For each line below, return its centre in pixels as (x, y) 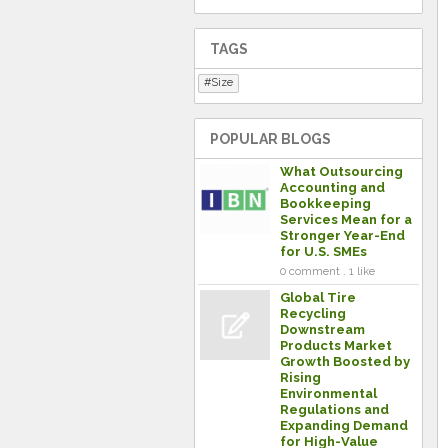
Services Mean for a (346, 219)
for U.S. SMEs (323, 251)
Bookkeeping (325, 203)
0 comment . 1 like (327, 271)
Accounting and (332, 187)
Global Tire (318, 297)
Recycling (313, 313)
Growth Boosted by (345, 361)
